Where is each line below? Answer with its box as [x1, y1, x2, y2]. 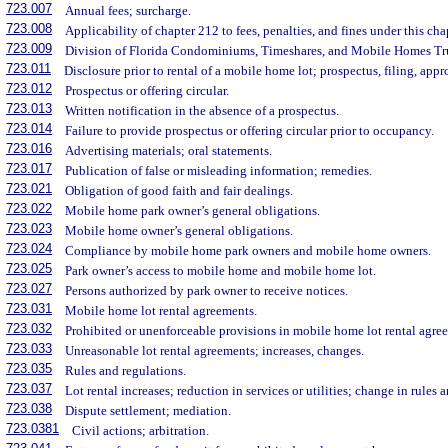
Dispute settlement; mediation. [65, 403, 232, 419]
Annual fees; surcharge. [65, 3, 192, 19]
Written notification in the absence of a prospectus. [65, 103, 340, 119]
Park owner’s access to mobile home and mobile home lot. [65, 263, 377, 279]
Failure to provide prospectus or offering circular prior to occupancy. [65, 123, 435, 139]
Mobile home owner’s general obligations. [65, 223, 294, 239]
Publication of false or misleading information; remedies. [65, 163, 373, 179]
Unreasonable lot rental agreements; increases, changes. [65, 343, 365, 359]
